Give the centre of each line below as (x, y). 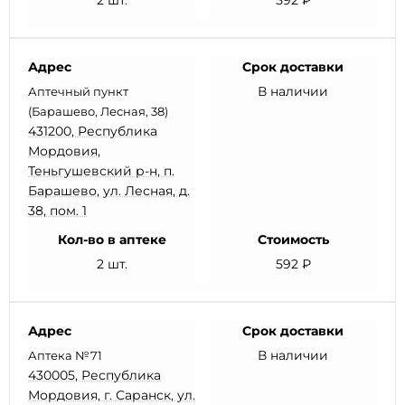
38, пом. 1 (57, 211)
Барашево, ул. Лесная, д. (109, 191)
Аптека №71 (65, 355)
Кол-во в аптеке (112, 240)
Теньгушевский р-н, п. (101, 171)
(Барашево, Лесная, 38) (98, 111)
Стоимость (293, 240)
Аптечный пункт (78, 91)
